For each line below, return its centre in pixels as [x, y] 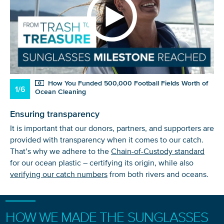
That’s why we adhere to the [60, 151]
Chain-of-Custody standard [158, 151]
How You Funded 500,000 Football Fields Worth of [127, 83]
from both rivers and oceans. [158, 174]
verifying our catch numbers [59, 174]
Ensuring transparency [55, 114]
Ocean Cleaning [60, 91]
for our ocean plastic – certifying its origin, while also [102, 163]
